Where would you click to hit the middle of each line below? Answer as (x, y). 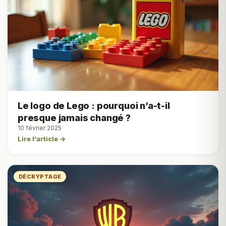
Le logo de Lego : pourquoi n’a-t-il (94, 105)
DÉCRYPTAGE (40, 176)
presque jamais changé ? (74, 118)
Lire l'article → (42, 138)
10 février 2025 (40, 128)
